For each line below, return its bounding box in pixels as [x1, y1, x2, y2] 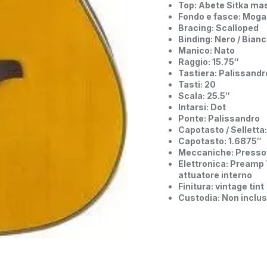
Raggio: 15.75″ [178, 57, 239, 67]
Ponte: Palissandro [178, 113, 260, 124]
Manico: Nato [178, 45, 235, 56]
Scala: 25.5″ [178, 91, 230, 101]
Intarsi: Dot [178, 102, 226, 113]
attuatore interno [178, 170, 252, 181]
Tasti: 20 [178, 79, 216, 90]
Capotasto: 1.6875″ [178, 136, 262, 147]
